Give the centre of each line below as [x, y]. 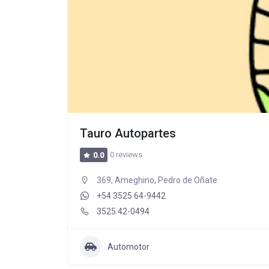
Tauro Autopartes [128, 133]
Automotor [128, 246]
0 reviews [126, 155]
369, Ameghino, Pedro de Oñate [157, 180]
